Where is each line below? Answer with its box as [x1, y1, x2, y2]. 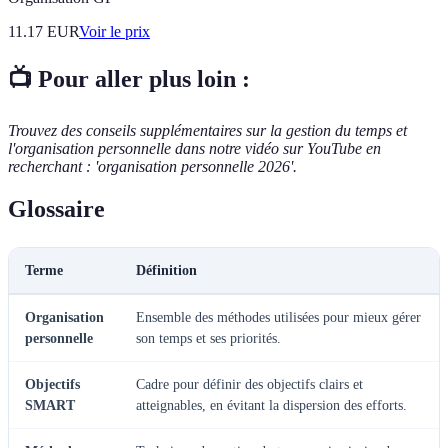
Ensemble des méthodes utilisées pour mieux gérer [136, 310, 421, 326]
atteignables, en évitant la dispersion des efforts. [136, 398, 407, 414]
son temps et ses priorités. [136, 331, 281, 347]
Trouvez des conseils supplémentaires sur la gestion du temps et [8, 122, 407, 140]
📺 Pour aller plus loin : [8, 66, 250, 93]
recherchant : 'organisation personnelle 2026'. [8, 158, 297, 176]
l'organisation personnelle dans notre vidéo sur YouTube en [8, 140, 381, 158]
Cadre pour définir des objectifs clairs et [136, 377, 363, 393]
